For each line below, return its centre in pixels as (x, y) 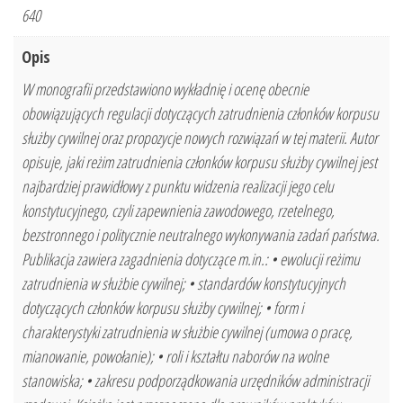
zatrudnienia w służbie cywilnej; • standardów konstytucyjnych (184, 284)
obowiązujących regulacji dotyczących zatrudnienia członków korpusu (200, 114)
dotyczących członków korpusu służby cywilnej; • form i (162, 308)
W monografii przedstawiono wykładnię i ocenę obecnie (165, 90)
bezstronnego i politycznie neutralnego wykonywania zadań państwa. (201, 235)
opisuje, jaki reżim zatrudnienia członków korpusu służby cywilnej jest (199, 162)
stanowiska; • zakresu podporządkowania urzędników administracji (195, 381)
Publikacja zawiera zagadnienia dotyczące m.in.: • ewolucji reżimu (191, 260)
